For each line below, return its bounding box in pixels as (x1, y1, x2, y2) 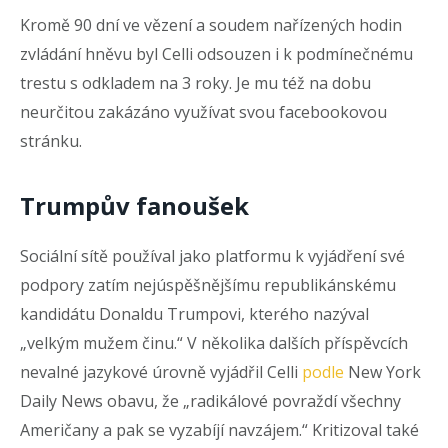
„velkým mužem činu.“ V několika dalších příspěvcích (20, 332, 408, 355)
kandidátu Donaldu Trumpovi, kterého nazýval (20, 303, 369, 326)
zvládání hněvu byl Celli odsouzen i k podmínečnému (20, 42, 413, 65)
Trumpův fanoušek (20, 189, 249, 223)
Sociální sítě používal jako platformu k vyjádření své (20, 245, 405, 268)
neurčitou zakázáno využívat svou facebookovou (20, 100, 387, 123)
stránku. (20, 129, 82, 152)
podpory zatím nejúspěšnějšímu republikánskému (20, 274, 396, 297)
